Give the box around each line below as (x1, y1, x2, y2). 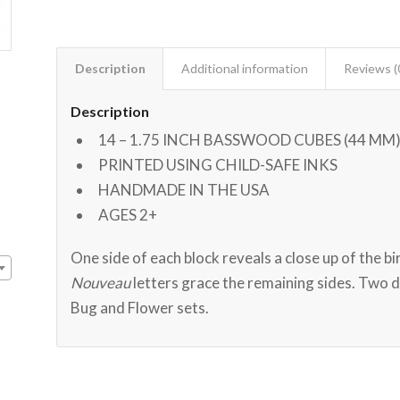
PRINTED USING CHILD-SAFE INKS (97, 154, 337, 174)
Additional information (180, 60, 308, 76)
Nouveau (70, 272, 130, 292)
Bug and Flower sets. (70, 297, 209, 317)
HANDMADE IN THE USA (97, 179, 270, 199)
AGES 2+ (97, 204, 157, 224)
